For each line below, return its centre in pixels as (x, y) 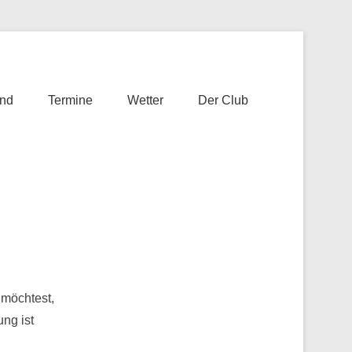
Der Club (223, 100)
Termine (70, 100)
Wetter (145, 100)
